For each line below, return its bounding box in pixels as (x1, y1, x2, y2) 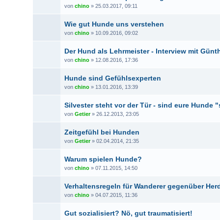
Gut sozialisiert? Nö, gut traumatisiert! (64, 209, 193, 217)
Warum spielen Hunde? (64, 155, 142, 163)
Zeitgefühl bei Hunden (64, 128, 140, 136)
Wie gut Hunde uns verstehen (64, 20, 165, 28)
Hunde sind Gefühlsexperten (64, 74, 162, 82)
